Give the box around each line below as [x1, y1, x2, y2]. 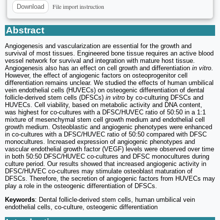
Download [17, 3, 44, 11]
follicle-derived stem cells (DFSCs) [5, 93, 106, 101]
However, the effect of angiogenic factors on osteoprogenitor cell [5, 71, 188, 79]
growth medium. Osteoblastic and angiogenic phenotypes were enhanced [5, 123, 212, 131]
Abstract [6, 25, 44, 35]
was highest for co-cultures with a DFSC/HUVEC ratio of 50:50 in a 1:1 [5, 108, 206, 116]
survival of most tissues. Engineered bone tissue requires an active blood [5, 49, 214, 57]
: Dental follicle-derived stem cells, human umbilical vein [35, 195, 195, 203]
